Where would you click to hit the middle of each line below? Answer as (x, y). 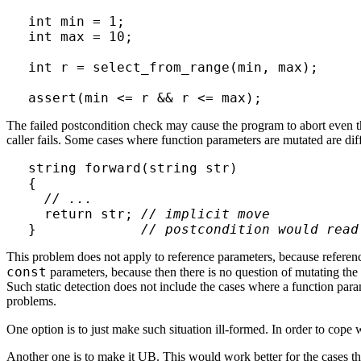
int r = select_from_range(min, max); (173, 67)
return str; (84, 214)
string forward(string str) (133, 168)
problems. (31, 301)
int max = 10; (80, 36)
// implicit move (205, 214)
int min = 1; (76, 21)
